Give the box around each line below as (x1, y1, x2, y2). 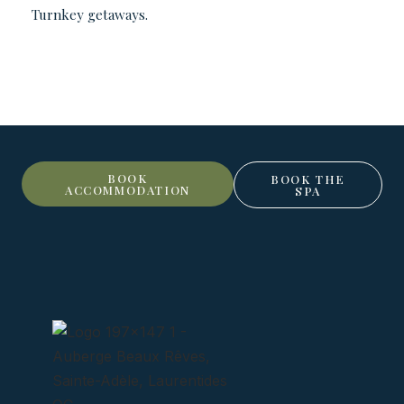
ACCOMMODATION (64, 181, 190, 197)
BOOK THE (270, 170, 345, 187)
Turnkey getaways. (32, 5, 148, 23)
